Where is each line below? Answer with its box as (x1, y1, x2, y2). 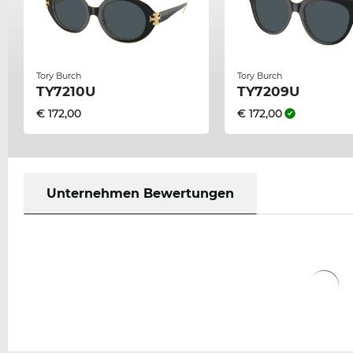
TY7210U (36, 83, 95, 99)
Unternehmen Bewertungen (46, 185, 234, 201)
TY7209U (237, 83, 300, 99)
